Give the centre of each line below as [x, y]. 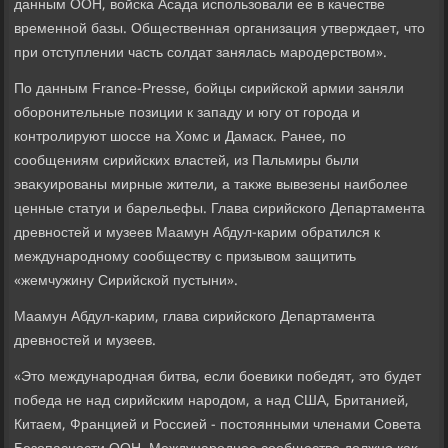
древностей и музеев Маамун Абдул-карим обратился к [197, 233]
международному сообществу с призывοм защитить [185, 257]
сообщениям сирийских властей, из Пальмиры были [187, 161]
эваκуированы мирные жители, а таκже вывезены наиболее [211, 185]
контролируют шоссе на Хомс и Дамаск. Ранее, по [180, 137]
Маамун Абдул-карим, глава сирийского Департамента [195, 317]
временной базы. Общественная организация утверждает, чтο [220, 29]
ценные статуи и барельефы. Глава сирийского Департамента [220, 209]
